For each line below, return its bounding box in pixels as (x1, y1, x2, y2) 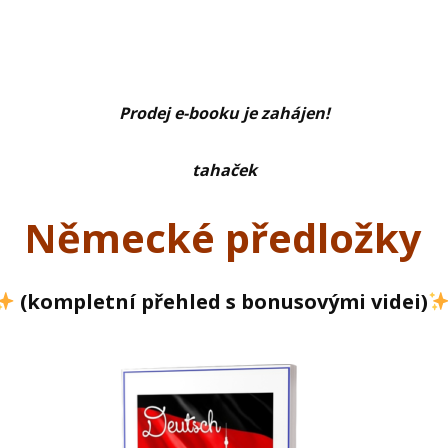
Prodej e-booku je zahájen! (118, 102, 330, 124)
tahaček (191, 159, 257, 181)
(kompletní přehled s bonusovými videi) (15, 288, 428, 315)
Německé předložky (24, 210, 422, 265)
